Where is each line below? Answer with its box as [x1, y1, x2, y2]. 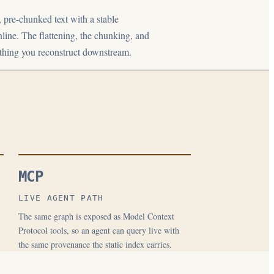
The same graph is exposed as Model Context [18, 210, 174, 222]
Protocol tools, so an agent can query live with [18, 224, 179, 236]
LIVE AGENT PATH [18, 193, 104, 202]
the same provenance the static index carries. [18, 239, 172, 250]
